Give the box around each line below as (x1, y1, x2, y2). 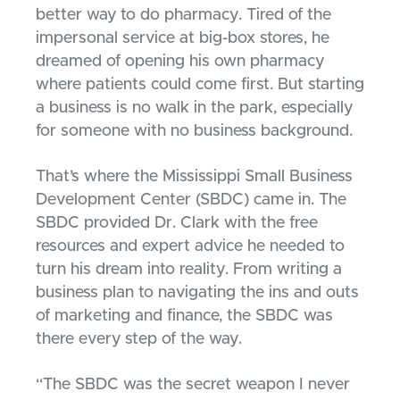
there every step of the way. (36, 331, 242, 348)
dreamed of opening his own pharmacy (36, 54, 324, 71)
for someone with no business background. (36, 123, 353, 140)
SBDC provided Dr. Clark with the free (36, 215, 318, 232)
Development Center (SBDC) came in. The (36, 192, 346, 209)
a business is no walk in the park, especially (36, 100, 353, 117)
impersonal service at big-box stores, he (36, 30, 329, 47)
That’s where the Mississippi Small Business (36, 169, 353, 186)
